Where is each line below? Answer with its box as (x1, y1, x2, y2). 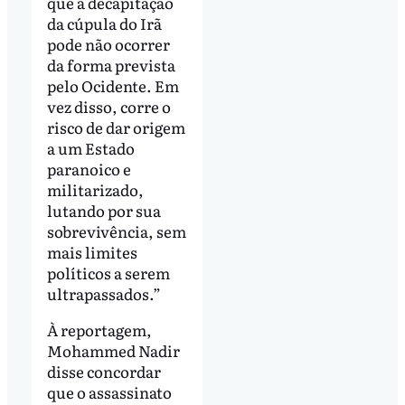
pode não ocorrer (46, 33, 170, 56)
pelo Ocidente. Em (46, 74, 179, 98)
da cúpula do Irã (46, 12, 162, 35)
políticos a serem (46, 261, 170, 285)
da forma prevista (46, 53, 175, 77)
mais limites (46, 240, 137, 264)
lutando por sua (46, 199, 161, 222)
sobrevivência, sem (46, 220, 186, 243)
